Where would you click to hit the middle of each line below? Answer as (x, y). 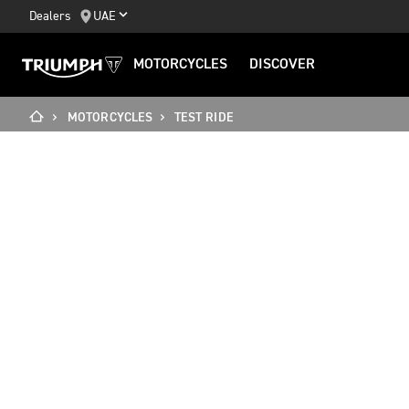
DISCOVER (282, 65)
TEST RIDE (204, 118)
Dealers (50, 16)
